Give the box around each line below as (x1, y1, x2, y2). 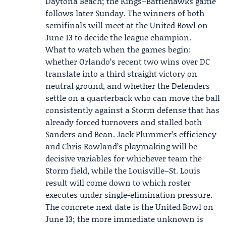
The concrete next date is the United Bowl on (45, 201, 213, 212)
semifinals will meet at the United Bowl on (45, 19, 208, 31)
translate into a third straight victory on (45, 68, 197, 79)
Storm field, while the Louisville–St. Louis (45, 164, 200, 176)
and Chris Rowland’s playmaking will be (45, 140, 197, 152)
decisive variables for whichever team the (45, 152, 202, 164)
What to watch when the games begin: (45, 43, 191, 55)
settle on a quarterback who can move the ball (45, 92, 220, 103)
